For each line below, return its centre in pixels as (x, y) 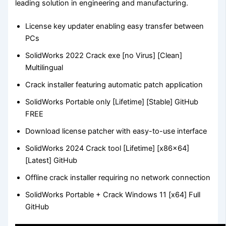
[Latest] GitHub (51, 160)
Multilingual (44, 67)
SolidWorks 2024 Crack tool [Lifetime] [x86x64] (107, 148)
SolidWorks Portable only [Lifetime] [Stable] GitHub (112, 102)
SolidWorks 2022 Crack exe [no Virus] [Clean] (104, 55)
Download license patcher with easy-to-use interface (116, 131)
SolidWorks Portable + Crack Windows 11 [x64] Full (113, 194)
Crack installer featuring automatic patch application (114, 84)
